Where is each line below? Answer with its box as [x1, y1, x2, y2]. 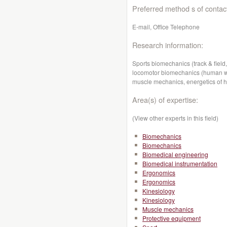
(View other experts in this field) [132, 113, 218, 122]
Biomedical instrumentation [142, 159, 217, 168]
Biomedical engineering [142, 150, 208, 159]
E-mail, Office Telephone [132, 22, 200, 31]
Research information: [132, 40, 203, 50]
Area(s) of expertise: [132, 94, 198, 105]
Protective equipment [142, 214, 201, 222]
